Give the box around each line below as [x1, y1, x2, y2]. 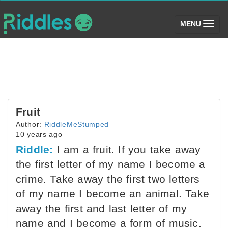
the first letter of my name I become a [16, 158, 206, 170]
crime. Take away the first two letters [16, 173, 200, 185]
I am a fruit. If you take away [53, 144, 201, 155]
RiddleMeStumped [44, 120, 109, 128]
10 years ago [16, 130, 63, 138]
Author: [16, 120, 44, 128]
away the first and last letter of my [16, 203, 187, 214]
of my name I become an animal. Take [16, 188, 210, 199]
